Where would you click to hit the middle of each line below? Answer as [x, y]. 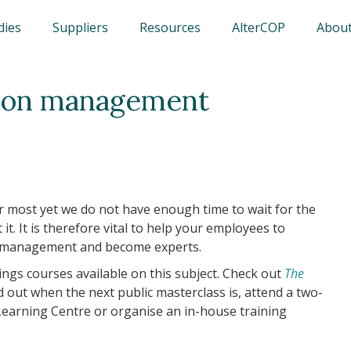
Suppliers [80, 27]
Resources [170, 27]
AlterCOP [259, 27]
